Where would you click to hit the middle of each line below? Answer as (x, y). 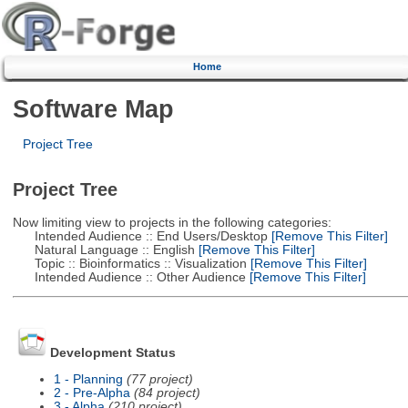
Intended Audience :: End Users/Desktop (140, 236)
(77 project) (159, 379)
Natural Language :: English (103, 250)
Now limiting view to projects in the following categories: (172, 222)
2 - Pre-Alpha (92, 393)
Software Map (93, 108)
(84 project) (167, 393)
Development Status (112, 353)
